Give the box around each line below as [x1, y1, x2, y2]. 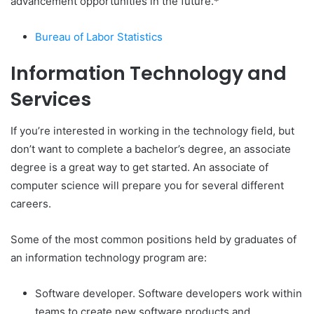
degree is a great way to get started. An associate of [11, 160, 268, 174]
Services [11, 86, 91, 113]
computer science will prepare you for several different [11, 178, 284, 192]
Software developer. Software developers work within [35, 286, 302, 300]
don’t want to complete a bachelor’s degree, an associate [11, 142, 291, 156]
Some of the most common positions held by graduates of [11, 232, 296, 246]
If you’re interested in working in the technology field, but [11, 123, 294, 137]
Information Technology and [11, 60, 287, 87]
